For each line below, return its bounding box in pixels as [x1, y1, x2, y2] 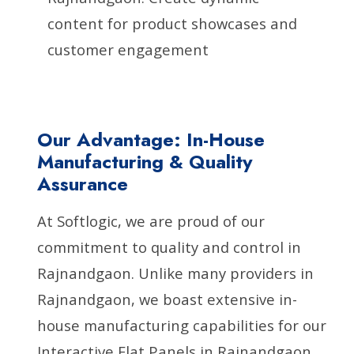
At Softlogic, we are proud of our [37, 210, 265, 231]
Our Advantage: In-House [37, 125, 265, 153]
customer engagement [47, 39, 209, 59]
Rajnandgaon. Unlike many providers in [37, 262, 314, 283]
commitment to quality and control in [37, 236, 302, 257]
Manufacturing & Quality [37, 147, 254, 175]
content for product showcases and [47, 13, 297, 33]
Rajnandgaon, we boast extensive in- [37, 288, 298, 309]
